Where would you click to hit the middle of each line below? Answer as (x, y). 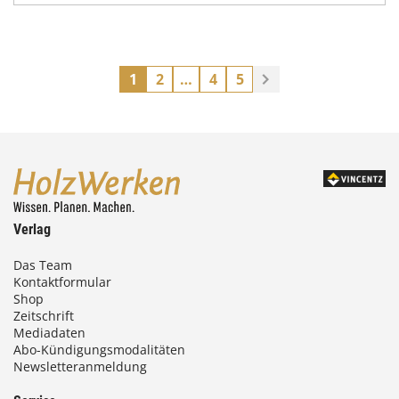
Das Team (43, 265)
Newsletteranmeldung (80, 366)
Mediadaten (49, 333)
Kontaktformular (62, 282)
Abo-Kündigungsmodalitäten (99, 350)
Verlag (32, 229)
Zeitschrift (44, 316)
